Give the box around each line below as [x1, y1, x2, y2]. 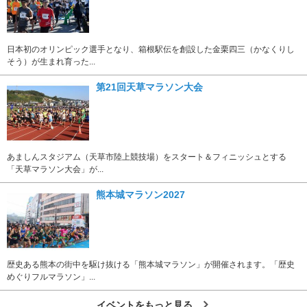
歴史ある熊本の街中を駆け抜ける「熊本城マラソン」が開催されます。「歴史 [7, 259, 295, 269]
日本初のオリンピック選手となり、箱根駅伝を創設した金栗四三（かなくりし [7, 44, 295, 54]
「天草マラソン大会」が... [7, 164, 103, 174]
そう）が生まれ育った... [7, 56, 95, 66]
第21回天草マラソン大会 [96, 81, 203, 93]
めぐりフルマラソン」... [7, 271, 95, 282]
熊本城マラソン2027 [96, 188, 185, 200]
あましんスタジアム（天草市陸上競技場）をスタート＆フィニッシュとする [7, 151, 286, 162]
